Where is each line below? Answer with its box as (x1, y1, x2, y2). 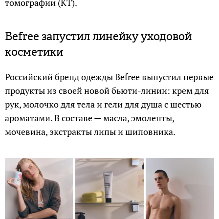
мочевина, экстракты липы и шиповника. (5, 126, 175, 137)
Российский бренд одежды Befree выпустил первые (5, 71, 214, 83)
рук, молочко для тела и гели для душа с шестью (5, 98, 201, 110)
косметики (5, 44, 63, 60)
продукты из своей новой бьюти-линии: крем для (5, 85, 209, 96)
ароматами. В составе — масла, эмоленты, (5, 112, 174, 124)
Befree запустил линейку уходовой (5, 28, 192, 44)
